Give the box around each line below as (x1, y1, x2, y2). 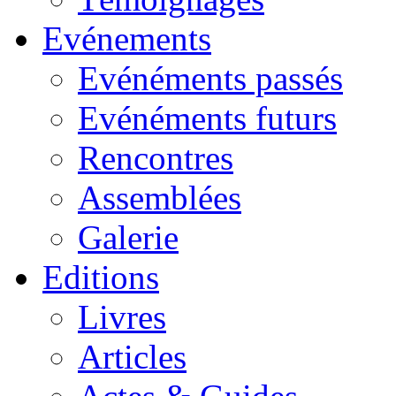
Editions (42, 258, 159, 297)
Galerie (78, 218, 179, 257)
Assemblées (78, 179, 241, 217)
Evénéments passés (78, 59, 343, 98)
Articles (78, 338, 187, 377)
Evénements (42, 19, 211, 58)
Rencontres (78, 139, 233, 178)
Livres (78, 298, 166, 337)
